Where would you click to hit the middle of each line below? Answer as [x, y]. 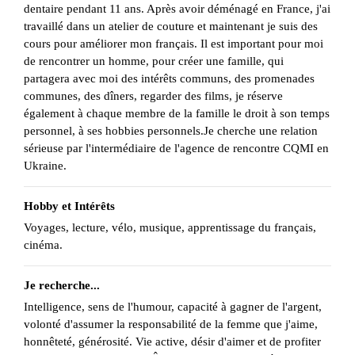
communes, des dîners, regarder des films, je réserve [153, 96]
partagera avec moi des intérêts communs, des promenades [169, 79]
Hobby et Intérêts [69, 206]
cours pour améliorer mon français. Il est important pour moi [174, 44]
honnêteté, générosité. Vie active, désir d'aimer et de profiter [172, 342]
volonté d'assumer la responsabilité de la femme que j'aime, [171, 324]
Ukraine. [45, 166]
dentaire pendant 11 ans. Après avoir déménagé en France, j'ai [177, 9]
